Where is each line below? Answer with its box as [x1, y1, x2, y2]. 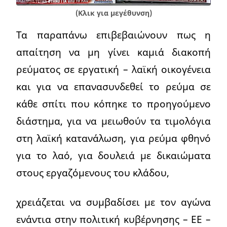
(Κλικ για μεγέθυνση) [75, 8, 152, 18]
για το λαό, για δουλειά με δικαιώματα [16, 148, 211, 163]
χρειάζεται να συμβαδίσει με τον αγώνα [16, 195, 211, 209]
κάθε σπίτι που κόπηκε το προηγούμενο [16, 97, 211, 111]
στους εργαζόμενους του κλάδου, [16, 166, 169, 180]
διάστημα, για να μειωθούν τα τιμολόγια [16, 114, 211, 128]
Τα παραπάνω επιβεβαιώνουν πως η [16, 28, 211, 42]
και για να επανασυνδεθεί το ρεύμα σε [16, 80, 211, 94]
